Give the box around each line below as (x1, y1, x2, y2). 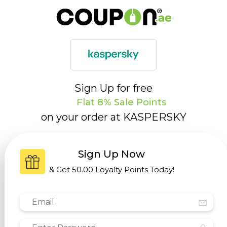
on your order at (41, 111, 123, 123)
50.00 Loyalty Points (71, 165, 150, 174)
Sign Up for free (74, 82, 153, 94)
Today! (149, 165, 174, 174)
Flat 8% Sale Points (73, 97, 166, 108)
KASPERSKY (123, 111, 186, 123)
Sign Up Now (78, 148, 145, 160)
